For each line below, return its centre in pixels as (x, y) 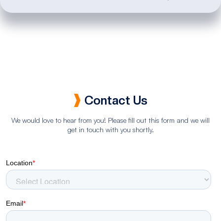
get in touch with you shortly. (110, 130)
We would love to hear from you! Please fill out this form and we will (110, 120)
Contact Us (116, 101)
